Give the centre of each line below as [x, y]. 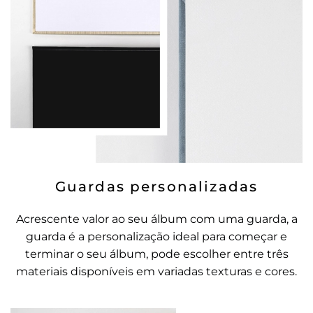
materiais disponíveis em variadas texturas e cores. [156, 271]
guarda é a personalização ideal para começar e [156, 236]
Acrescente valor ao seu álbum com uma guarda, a [156, 219]
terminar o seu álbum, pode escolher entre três [156, 254]
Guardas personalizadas [156, 186]
